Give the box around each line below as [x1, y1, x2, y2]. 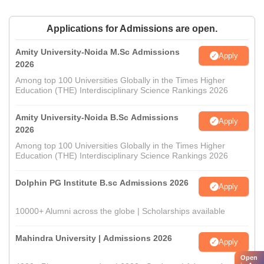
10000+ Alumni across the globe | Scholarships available [15, 206, 225, 216]
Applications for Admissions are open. [47, 24, 217, 34]
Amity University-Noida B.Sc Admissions [15, 113, 179, 123]
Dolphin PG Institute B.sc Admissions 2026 [15, 178, 189, 188]
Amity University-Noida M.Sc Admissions [15, 47, 180, 57]
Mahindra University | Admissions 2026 [15, 233, 172, 243]
